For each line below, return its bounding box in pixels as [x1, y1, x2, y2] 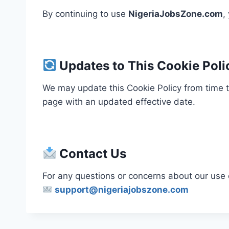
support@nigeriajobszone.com [55, 185, 189, 195]
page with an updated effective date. [42, 97, 195, 107]
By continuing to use [42, 9, 128, 19]
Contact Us [56, 146, 127, 161]
